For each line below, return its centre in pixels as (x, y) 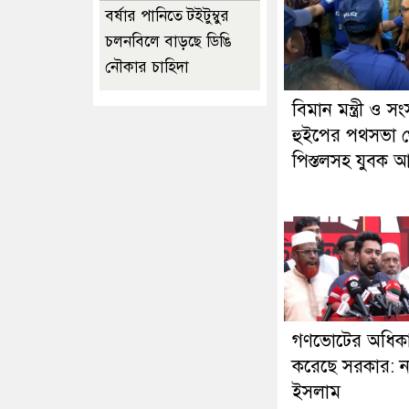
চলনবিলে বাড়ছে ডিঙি (168, 42)
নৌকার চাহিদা (147, 68)
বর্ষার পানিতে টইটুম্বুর (167, 16)
